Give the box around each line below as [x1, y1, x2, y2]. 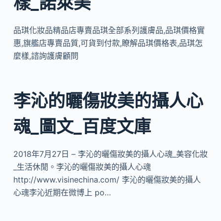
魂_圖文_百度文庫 [13, 116, 151, 137]
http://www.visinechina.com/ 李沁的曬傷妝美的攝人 [13, 175, 201, 184]
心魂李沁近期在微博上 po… [13, 187, 111, 197]
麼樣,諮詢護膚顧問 [13, 50, 78, 61]
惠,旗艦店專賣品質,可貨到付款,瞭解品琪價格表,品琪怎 [13, 37, 203, 48]
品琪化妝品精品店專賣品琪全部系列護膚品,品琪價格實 [13, 25, 205, 35]
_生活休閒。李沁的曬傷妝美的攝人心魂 [13, 162, 151, 172]
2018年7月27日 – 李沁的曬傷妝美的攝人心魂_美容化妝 [13, 149, 208, 159]
